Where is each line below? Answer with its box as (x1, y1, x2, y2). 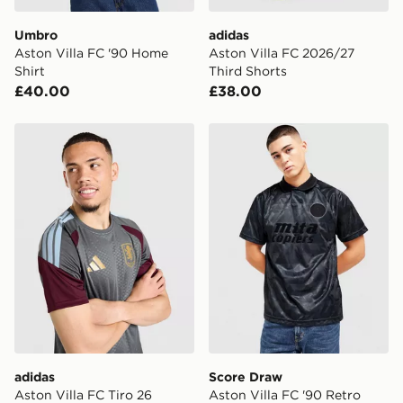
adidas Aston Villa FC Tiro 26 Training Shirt (13, 124, 318, 143)
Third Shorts (209, 63, 287, 80)
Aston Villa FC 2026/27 (209, 45, 354, 62)
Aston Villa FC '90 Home (14, 45, 168, 62)
